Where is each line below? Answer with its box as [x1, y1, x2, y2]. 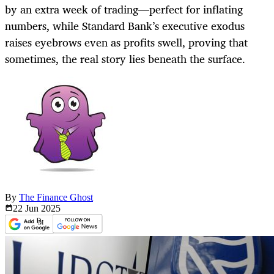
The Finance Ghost [19, 192, 93, 203]
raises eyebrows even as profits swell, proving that [5, 33, 248, 52]
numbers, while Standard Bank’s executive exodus [5, 17, 245, 35]
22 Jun [13, 203, 41, 214]
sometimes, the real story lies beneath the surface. [5, 50, 245, 68]
